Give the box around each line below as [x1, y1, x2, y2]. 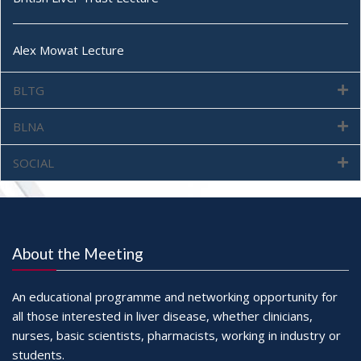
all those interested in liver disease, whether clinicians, [12, 307, 313, 324]
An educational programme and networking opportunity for [12, 288, 338, 305]
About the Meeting [12, 243, 143, 263]
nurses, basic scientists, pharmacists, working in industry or [12, 326, 341, 343]
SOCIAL [13, 154, 54, 171]
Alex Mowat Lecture [13, 41, 124, 58]
